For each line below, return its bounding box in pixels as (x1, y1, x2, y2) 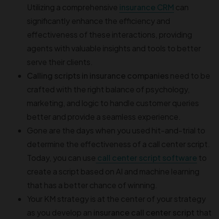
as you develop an (27, 207, 93, 218)
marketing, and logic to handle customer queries (27, 97, 199, 108)
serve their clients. (27, 56, 93, 67)
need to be (169, 70, 210, 81)
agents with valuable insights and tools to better (27, 43, 201, 53)
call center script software (96, 152, 197, 163)
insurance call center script (93, 207, 195, 218)
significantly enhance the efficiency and (27, 15, 170, 26)
